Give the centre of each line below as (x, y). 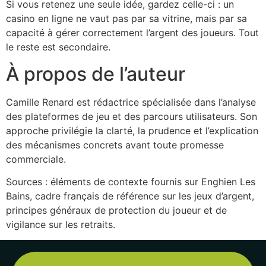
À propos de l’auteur (96, 74)
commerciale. (36, 159)
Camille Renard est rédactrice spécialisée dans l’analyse (131, 102)
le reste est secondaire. (58, 47)
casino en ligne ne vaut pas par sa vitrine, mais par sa (126, 19)
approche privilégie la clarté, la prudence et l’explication (132, 130)
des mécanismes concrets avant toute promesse (115, 145)
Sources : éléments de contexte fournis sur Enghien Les (131, 181)
